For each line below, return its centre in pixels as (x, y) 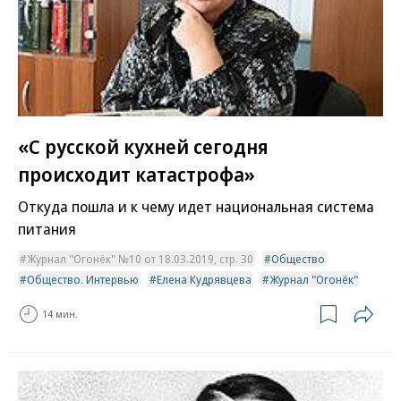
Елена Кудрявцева (204, 279)
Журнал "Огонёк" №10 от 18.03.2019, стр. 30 (140, 258)
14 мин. (60, 314)
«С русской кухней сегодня (143, 145)
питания (47, 228)
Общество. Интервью (83, 279)
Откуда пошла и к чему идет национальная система (196, 206)
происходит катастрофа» (137, 173)
